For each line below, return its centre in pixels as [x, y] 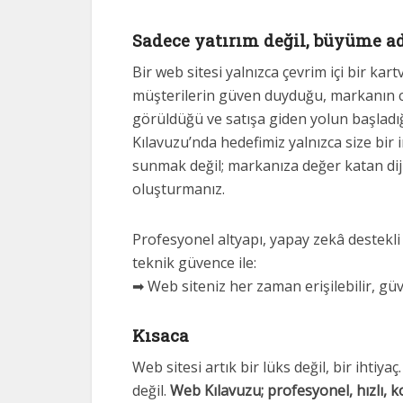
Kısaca [161, 335]
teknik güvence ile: [194, 263]
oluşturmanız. [179, 189]
